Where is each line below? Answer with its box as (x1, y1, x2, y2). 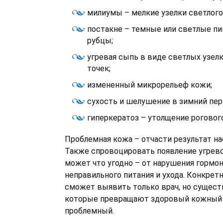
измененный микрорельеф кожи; (87, 80, 212, 90)
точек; (87, 64, 111, 73)
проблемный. (65, 206, 114, 216)
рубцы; (87, 36, 113, 45)
